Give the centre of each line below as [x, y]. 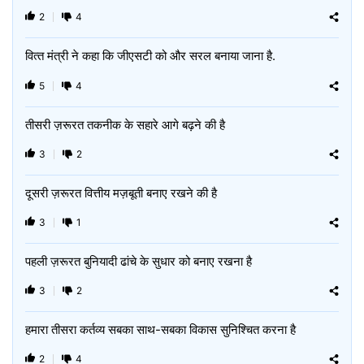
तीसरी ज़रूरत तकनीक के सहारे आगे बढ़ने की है [125, 125]
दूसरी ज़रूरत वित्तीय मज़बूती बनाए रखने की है [121, 193]
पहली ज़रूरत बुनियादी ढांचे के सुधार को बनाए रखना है [139, 261]
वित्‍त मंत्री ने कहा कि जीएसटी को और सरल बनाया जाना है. [150, 56]
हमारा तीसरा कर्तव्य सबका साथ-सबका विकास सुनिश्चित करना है [160, 329]
